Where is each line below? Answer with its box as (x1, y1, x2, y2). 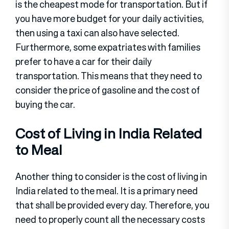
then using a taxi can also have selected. (15, 26, 179, 39)
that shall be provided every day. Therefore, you (15, 198, 210, 212)
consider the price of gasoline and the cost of (15, 83, 200, 97)
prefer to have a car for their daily (15, 54, 152, 68)
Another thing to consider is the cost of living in (15, 170, 207, 184)
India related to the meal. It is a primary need (15, 184, 198, 198)
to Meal (15, 139, 62, 160)
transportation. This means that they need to (15, 68, 202, 82)
